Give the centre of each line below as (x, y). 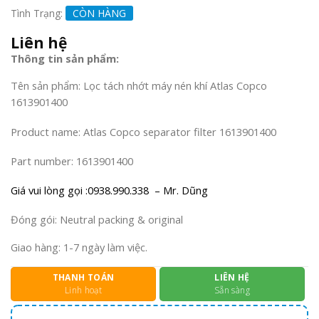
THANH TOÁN (83, 278)
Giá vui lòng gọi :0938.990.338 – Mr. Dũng (109, 190)
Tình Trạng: (38, 13)
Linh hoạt (83, 291)
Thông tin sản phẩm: (65, 58)
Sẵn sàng (232, 291)
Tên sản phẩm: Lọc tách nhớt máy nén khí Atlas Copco (139, 86)
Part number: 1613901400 (72, 161)
